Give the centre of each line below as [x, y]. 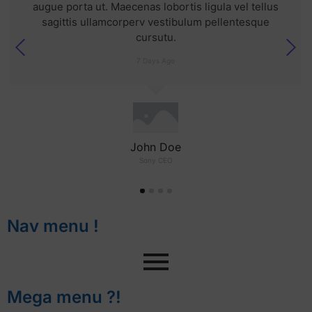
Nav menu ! [53, 226]
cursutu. [156, 38]
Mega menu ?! [64, 297]
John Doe [156, 147]
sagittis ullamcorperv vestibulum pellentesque [156, 22]
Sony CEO [156, 160]
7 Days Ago [156, 61]
